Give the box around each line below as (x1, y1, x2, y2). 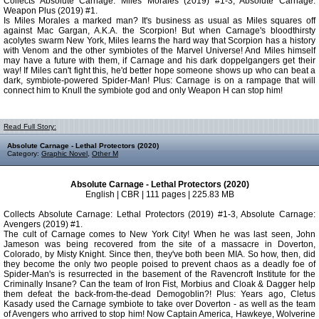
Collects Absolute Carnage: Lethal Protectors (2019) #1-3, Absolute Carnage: (4, 209, 315, 219)
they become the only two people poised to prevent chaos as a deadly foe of (4, 259, 315, 269)
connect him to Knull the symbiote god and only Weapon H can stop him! (4, 85, 283, 95)
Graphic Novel (41, 150, 88, 157)
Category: (7, 150, 41, 157)
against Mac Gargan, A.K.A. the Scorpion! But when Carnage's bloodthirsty (4, 26, 315, 36)
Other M (92, 150, 118, 157)
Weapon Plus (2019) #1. (4, 6, 98, 16)
